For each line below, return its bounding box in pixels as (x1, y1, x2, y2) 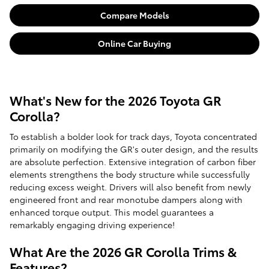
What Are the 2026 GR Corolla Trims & (10, 242, 237, 260)
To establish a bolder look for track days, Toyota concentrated (10, 130, 257, 142)
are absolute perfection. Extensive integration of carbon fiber (10, 155, 256, 168)
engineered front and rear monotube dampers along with (10, 193, 243, 205)
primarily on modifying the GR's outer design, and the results (10, 142, 258, 155)
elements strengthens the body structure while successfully (10, 168, 250, 180)
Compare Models (100, 8, 169, 21)
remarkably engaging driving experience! (10, 218, 175, 231)
